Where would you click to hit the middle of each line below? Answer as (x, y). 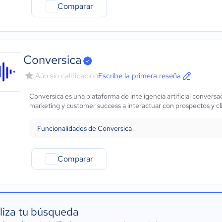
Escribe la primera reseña (139, 76)
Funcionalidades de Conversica (84, 128)
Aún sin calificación (67, 76)
